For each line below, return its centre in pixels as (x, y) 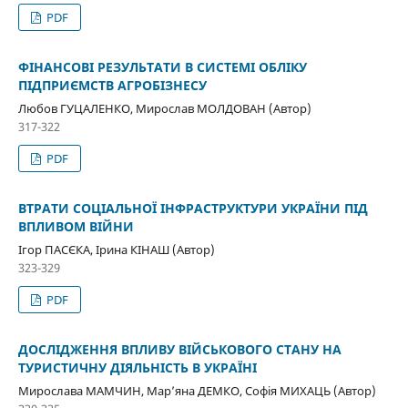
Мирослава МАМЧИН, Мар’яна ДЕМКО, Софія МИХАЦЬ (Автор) (197, 391)
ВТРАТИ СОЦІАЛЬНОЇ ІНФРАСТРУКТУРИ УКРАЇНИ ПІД (193, 209)
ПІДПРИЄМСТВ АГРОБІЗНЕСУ (112, 86)
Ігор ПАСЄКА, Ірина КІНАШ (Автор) (116, 250)
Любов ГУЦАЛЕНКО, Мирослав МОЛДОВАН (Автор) (164, 109)
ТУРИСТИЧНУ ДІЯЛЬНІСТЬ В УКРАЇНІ (137, 368)
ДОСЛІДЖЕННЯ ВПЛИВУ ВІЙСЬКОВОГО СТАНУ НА (179, 350)
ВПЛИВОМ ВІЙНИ (76, 227)
